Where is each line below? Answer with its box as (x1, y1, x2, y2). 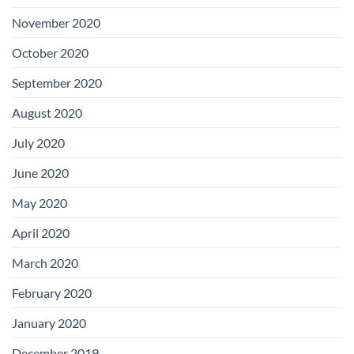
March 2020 (12, 255, 78, 271)
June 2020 (12, 165, 69, 181)
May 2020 (12, 195, 67, 211)
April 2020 (12, 225, 70, 241)
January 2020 (12, 315, 86, 331)
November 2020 (12, 15, 100, 31)
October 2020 (12, 45, 88, 61)
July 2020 (12, 135, 65, 151)
